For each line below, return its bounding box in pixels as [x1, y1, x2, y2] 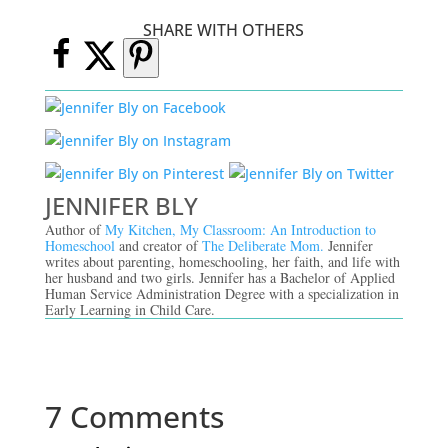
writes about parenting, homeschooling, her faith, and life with [44, 251, 400, 271]
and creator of [114, 235, 202, 255]
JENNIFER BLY [44, 188, 198, 222]
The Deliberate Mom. [201, 235, 328, 255]
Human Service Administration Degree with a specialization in [44, 283, 399, 303]
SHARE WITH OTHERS [143, 18, 305, 41]
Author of [44, 219, 105, 239]
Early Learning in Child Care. [44, 299, 215, 319]
